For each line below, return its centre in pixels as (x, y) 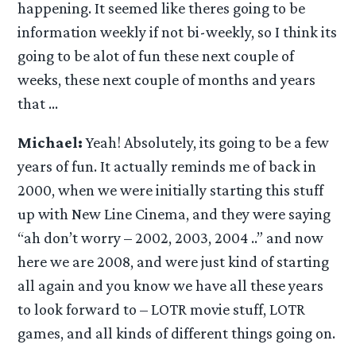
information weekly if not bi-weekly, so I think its (178, 32)
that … (38, 103)
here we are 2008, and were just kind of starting (174, 262)
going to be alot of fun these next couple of (156, 56)
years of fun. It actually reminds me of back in (167, 166)
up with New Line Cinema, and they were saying (174, 214)
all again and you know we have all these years (171, 286)
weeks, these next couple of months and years (167, 79)
